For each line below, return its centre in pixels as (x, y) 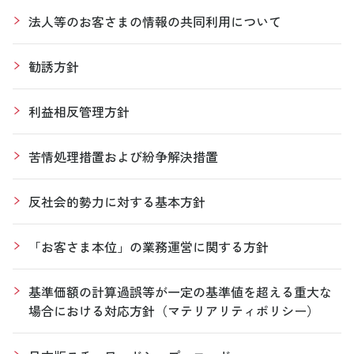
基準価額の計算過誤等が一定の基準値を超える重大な (180, 291)
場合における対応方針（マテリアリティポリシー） (174, 310)
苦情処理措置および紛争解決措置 (123, 156)
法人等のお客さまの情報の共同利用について (155, 21)
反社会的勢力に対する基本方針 (117, 201)
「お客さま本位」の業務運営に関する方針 (149, 246)
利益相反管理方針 (79, 111)
